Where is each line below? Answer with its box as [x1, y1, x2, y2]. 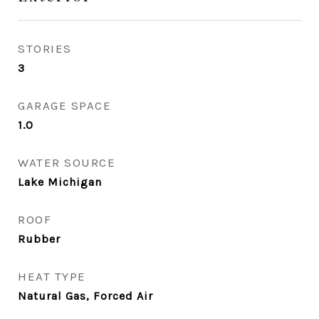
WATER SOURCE [18, 155, 115, 169]
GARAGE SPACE [18, 98, 111, 113]
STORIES [18, 41, 72, 56]
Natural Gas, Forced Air [18, 289, 153, 303]
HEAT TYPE [18, 269, 86, 283]
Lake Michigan [18, 175, 102, 189]
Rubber [18, 232, 61, 246]
